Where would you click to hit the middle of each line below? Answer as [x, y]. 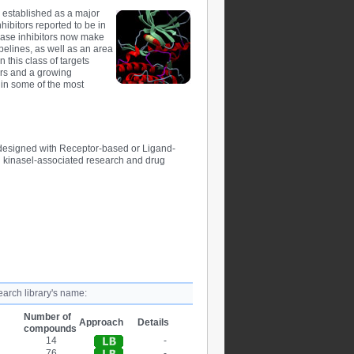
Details [154, 322]
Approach [102, 322]
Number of [48, 317]
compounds [51, 329]
